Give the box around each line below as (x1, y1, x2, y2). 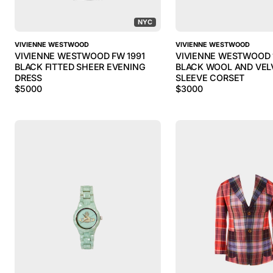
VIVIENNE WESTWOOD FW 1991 (15, 51, 145, 61)
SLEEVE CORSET (175, 73, 245, 83)
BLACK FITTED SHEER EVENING (15, 62, 146, 72)
